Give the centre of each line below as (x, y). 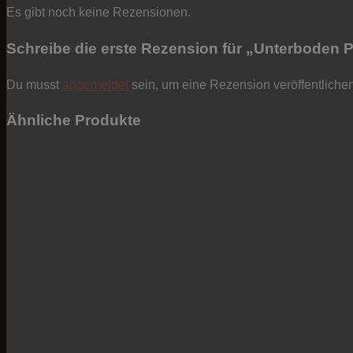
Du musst (34, 84)
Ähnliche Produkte (74, 121)
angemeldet (95, 84)
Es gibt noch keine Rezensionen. (98, 13)
